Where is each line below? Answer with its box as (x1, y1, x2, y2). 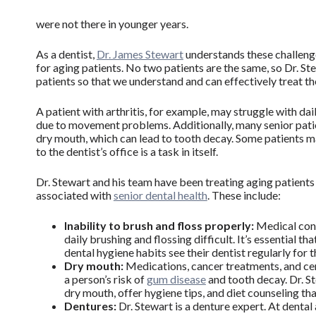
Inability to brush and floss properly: (63, 219, 256, 233)
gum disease (146, 272, 206, 286)
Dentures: (63, 299, 116, 313)
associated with (35, 188, 114, 202)
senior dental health (113, 188, 207, 202)
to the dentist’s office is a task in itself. (35, 145, 218, 159)
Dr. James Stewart (96, 47, 183, 61)
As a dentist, (35, 47, 97, 61)
